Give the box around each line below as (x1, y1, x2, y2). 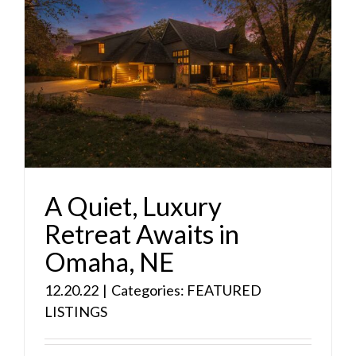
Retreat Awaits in (44, 218, 239, 250)
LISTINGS (44, 303, 107, 321)
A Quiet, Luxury (44, 190, 222, 222)
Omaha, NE (44, 246, 174, 278)
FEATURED (187, 281, 261, 300)
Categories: (111, 281, 187, 300)
